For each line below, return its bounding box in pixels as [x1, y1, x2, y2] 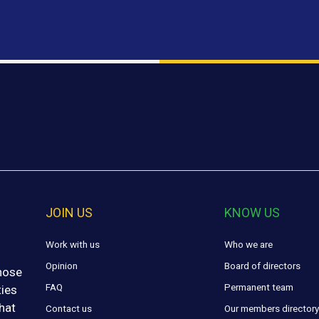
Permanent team [224, 281, 294, 293]
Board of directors [224, 260, 301, 272]
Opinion [46, 260, 78, 272]
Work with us [46, 239, 100, 251]
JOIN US [46, 205, 93, 221]
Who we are [224, 239, 273, 251]
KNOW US [224, 205, 281, 221]
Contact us [46, 303, 93, 315]
